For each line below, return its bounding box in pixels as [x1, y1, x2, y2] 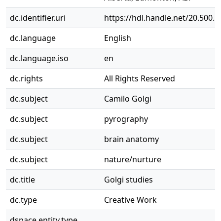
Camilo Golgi [104, 93, 151, 104]
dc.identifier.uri [10, 12, 66, 23]
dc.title [10, 174, 35, 185]
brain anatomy [104, 134, 159, 145]
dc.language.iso [10, 53, 69, 64]
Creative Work [104, 194, 157, 205]
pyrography [104, 113, 148, 124]
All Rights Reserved [104, 73, 175, 84]
